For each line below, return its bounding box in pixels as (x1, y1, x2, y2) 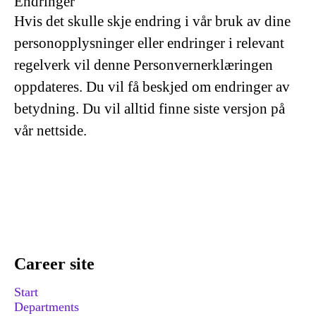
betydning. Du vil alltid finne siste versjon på (14, 100, 285, 117)
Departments (14, 300, 79, 314)
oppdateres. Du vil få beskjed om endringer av (14, 78, 290, 95)
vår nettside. (14, 122, 87, 139)
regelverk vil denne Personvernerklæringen (14, 56, 273, 73)
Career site (14, 255, 95, 273)
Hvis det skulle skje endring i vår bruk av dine (14, 13, 291, 30)
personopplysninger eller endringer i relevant (14, 35, 284, 51)
